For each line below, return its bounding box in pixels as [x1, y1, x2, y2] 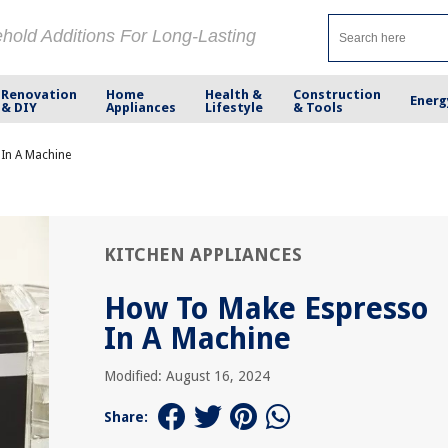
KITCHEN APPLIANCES [104, 244, 302, 265]
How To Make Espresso [104, 291, 429, 326]
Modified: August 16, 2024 [104, 368, 270, 384]
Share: [104, 409, 148, 425]
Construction [292, 86, 381, 102]
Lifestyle [205, 99, 264, 115]
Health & [205, 86, 263, 102]
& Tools [292, 99, 343, 115]
